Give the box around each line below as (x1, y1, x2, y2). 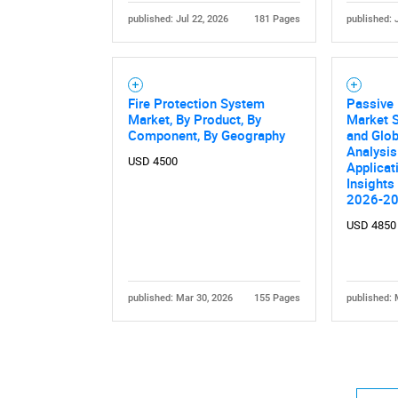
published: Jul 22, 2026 (127, 13, 228, 26)
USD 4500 (127, 155, 178, 169)
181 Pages (254, 13, 301, 26)
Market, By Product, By (127, 110, 261, 129)
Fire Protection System (127, 94, 265, 113)
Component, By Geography (127, 126, 285, 145)
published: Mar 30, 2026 (127, 292, 233, 305)
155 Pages (254, 292, 301, 305)
